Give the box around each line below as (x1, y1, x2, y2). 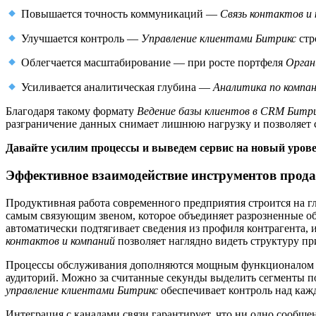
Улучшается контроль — (18, 32, 142, 45)
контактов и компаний (6, 234, 115, 247)
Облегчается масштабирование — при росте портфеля (18, 56, 286, 69)
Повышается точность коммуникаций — (18, 8, 221, 20)
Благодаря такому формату (6, 105, 137, 118)
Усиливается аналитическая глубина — (18, 81, 214, 94)
